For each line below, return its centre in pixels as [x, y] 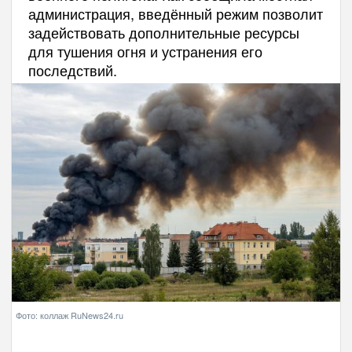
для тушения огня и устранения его [145, 51]
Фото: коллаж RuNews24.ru [70, 315]
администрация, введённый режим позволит [175, 14]
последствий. [72, 70]
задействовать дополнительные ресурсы [163, 33]
